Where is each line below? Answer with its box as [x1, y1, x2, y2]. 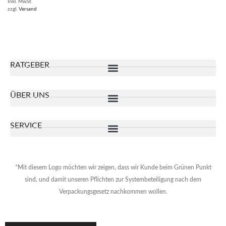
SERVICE [10, 122, 42, 130]
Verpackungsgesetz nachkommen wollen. [59, 189, 167, 195]
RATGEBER [10, 61, 49, 70]
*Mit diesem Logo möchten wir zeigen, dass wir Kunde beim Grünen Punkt [15, 164, 211, 171]
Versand [19, 7, 37, 12]
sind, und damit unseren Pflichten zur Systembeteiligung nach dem [25, 177, 201, 183]
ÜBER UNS [10, 91, 49, 100]
